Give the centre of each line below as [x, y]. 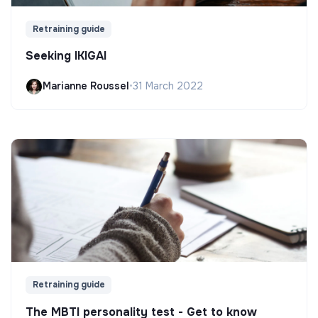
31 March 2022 [168, 86]
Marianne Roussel [86, 86]
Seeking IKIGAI [66, 55]
